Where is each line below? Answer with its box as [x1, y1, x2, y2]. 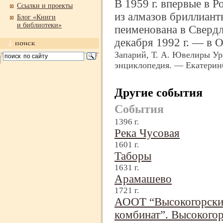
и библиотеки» [17, 21, 62, 29]
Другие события [114, 86, 203, 99]
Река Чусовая [114, 127, 180, 140]
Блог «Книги [17, 13, 56, 21]
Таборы [114, 150, 151, 163]
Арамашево [114, 173, 172, 186]
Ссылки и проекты [17, 2, 73, 9]
